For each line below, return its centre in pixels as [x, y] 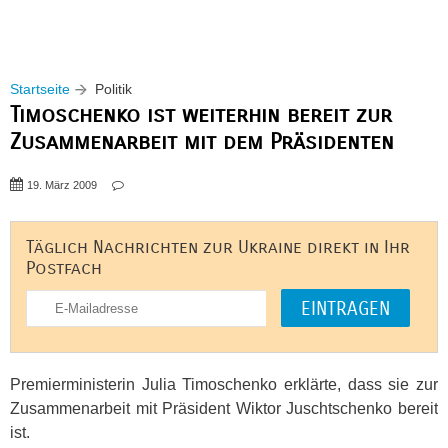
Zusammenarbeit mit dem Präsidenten [202, 141]
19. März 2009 [62, 185]
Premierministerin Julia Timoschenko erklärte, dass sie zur [224, 384]
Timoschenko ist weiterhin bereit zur [201, 114]
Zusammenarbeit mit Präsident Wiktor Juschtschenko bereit [224, 408]
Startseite [40, 89]
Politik [113, 89]
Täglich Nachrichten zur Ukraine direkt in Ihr [218, 247]
